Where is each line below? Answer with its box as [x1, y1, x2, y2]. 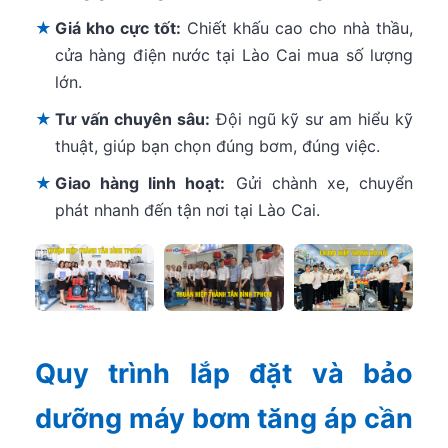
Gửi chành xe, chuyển [225, 172, 414, 193]
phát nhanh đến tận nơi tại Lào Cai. [55, 199, 320, 220]
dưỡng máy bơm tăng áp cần [35, 401, 413, 435]
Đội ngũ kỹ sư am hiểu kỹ [209, 108, 414, 129]
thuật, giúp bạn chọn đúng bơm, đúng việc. [55, 135, 380, 156]
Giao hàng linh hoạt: [55, 172, 226, 193]
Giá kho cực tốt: [55, 17, 181, 38]
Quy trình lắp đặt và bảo [35, 356, 413, 390]
